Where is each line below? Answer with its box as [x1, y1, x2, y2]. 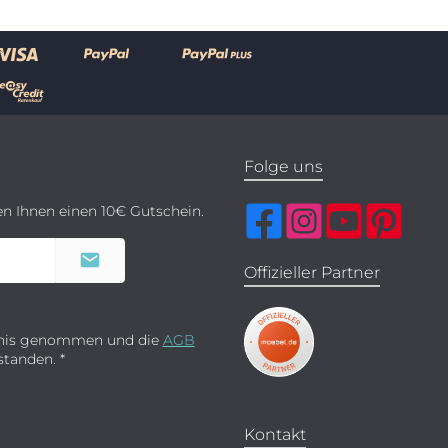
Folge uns [244, 157, 323, 176]
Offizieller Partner [244, 263, 380, 282]
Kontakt [244, 425, 306, 444]
